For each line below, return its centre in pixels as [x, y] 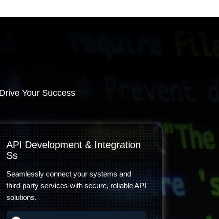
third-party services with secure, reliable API [76, 186]
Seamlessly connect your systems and [69, 174]
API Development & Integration [74, 145]
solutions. [22, 197]
